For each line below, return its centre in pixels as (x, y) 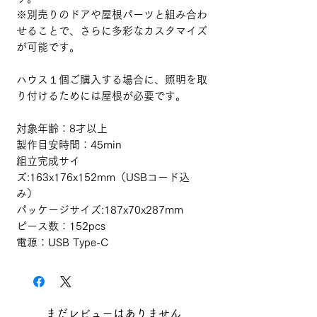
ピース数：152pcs (61, 226)
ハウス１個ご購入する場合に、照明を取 (112, 79)
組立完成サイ (48, 161)
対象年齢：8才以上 (62, 128)
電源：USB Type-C (62, 242)
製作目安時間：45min (69, 144)
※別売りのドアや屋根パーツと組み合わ (112, 14)
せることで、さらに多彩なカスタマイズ (112, 30)
